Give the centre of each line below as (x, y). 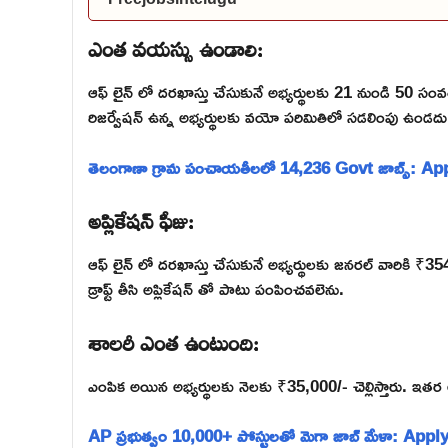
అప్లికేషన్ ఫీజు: (141, 218)
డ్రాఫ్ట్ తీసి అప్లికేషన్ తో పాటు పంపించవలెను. (216, 289)
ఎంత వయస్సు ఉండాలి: (175, 46)
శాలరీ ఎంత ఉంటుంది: (173, 339)
